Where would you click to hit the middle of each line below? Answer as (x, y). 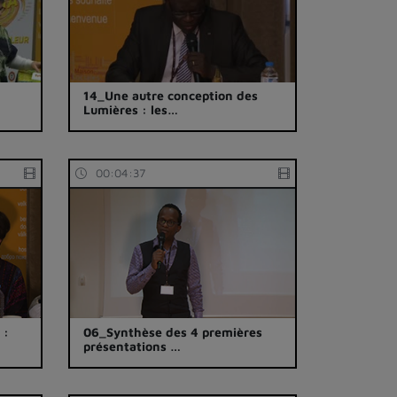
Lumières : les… (131, 110)
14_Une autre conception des (171, 96)
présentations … (132, 346)
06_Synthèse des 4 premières (173, 331)
